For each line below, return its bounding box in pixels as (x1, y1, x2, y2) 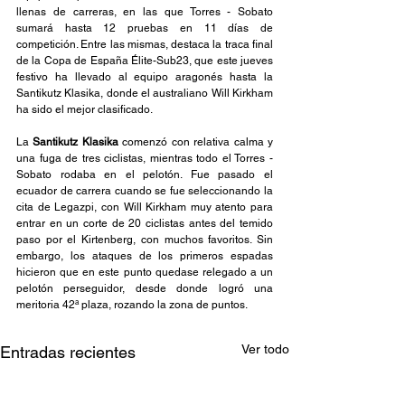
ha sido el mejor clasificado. (16, 102, 153, 116)
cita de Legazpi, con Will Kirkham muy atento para (16, 200, 273, 213)
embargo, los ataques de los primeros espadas (16, 249, 273, 262)
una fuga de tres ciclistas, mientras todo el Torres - (16, 151, 273, 165)
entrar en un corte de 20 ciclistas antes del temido (16, 216, 273, 230)
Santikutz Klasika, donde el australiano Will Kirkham (16, 86, 273, 99)
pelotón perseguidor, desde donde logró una (16, 281, 273, 295)
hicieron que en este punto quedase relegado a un (16, 265, 273, 278)
